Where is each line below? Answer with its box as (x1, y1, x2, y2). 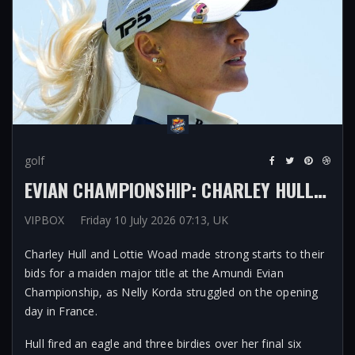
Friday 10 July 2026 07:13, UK (80, 212, 228, 227)
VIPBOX (25, 212, 64, 227)
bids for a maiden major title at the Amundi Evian (25, 265, 284, 281)
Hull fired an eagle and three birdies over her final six (25, 336, 302, 351)
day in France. (25, 303, 97, 319)
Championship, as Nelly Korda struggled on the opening (25, 284, 319, 300)
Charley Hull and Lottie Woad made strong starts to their (25, 246, 325, 261)
